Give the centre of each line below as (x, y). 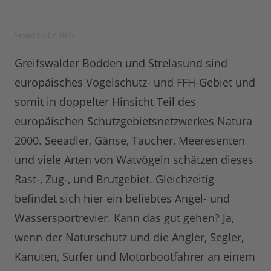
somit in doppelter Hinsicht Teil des (105, 102)
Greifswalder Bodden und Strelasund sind (121, 63)
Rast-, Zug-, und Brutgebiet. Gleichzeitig (114, 179)
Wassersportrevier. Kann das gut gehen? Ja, (124, 218)
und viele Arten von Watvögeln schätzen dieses (134, 160)
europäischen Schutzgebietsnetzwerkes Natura (133, 121)
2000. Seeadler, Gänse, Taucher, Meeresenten (130, 141)
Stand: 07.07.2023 (45, 36)
